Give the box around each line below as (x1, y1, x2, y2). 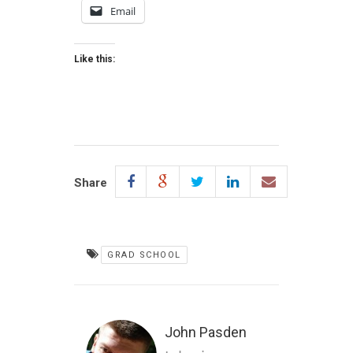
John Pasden (165, 324, 247, 340)
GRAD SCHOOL (107, 250, 181, 260)
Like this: (74, 54, 115, 65)
